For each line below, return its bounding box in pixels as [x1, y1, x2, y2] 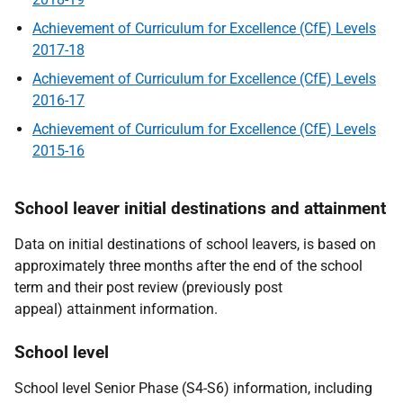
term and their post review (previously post [14, 279, 282, 296]
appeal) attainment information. [14, 300, 218, 318]
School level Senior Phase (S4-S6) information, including [14, 380, 372, 397]
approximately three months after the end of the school [14, 257, 363, 274]
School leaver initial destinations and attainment [14, 198, 386, 219]
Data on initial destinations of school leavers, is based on [14, 236, 376, 253]
